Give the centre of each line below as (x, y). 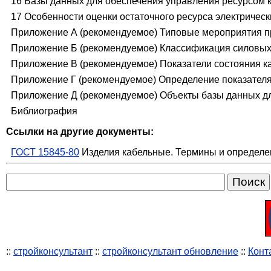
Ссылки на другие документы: (80, 132)
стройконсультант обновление (170, 252)
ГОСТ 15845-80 (45, 152)
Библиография (44, 111)
